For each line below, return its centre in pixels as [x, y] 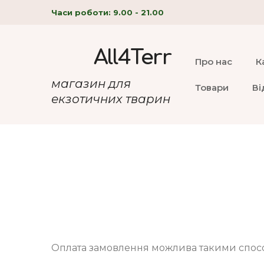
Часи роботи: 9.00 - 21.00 [108, 12]
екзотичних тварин [111, 99]
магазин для [91, 83]
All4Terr [132, 58]
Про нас [214, 61]
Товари [212, 87]
